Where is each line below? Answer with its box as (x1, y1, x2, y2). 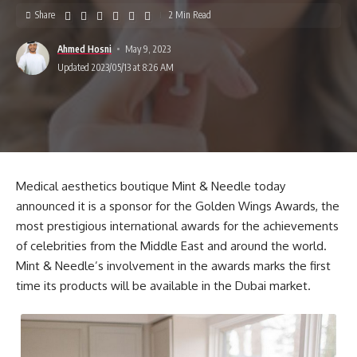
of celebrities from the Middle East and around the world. (16, 238, 327, 254)
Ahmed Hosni (57, 42, 112, 55)
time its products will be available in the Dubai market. (16, 278, 311, 294)
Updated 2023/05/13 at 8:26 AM (57, 61, 174, 73)
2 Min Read (169, 9, 211, 22)
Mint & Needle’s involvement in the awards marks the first (16, 258, 331, 274)
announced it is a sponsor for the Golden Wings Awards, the (16, 198, 339, 214)
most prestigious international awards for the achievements (16, 218, 339, 234)
